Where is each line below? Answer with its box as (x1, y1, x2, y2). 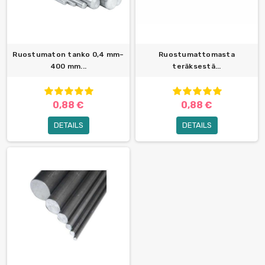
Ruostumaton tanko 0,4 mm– (12, 50, 124, 59)
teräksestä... (172, 62, 221, 71)
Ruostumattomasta (159, 50, 235, 59)
